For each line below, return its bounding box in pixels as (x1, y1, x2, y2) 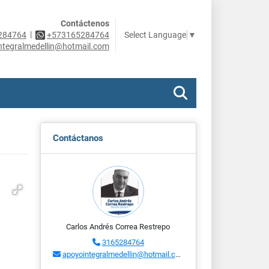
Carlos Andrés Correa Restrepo (66, 222, 171, 231)
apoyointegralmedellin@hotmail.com (62, 250, 175, 259)
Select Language (124, 30, 186, 40)
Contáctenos (61, 19, 109, 28)
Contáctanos (52, 133, 103, 144)
